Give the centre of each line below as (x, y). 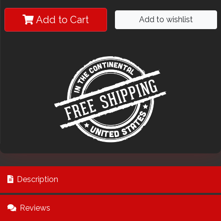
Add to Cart (62, 20)
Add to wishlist (166, 19)
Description (37, 179)
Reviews (34, 208)
